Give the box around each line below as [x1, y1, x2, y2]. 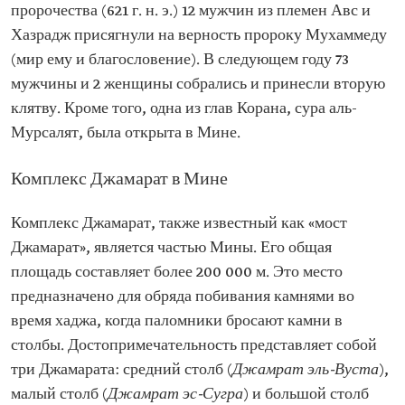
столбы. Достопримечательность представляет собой [11, 336, 377, 356]
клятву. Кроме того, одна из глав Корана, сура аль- [11, 99, 357, 119]
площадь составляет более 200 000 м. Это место [11, 263, 343, 283]
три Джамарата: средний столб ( [11, 361, 232, 381]
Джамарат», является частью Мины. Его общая [11, 239, 332, 259]
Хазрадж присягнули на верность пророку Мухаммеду [11, 26, 387, 46]
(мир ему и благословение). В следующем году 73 [11, 51, 349, 71]
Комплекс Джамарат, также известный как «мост [11, 214, 347, 234]
